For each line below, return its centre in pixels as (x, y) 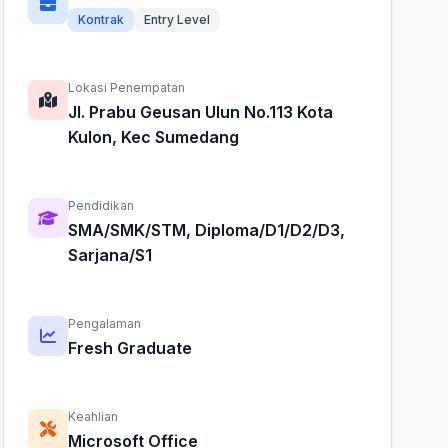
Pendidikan (100, 205)
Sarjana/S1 (109, 255)
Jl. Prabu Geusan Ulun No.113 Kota (200, 112)
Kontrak (100, 19)
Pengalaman (104, 323)
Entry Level (176, 19)
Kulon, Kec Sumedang (153, 137)
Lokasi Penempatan (126, 87)
